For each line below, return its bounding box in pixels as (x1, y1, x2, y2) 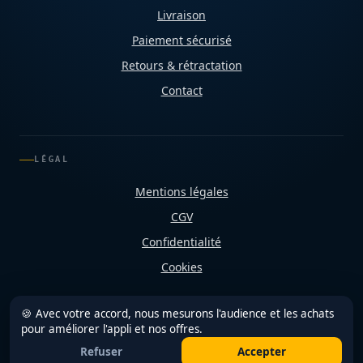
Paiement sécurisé (131, 32, 232, 48)
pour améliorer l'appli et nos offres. (21, 322, 203, 336)
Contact (160, 83, 203, 98)
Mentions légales (135, 184, 228, 199)
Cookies (160, 259, 203, 275)
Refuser (80, 344, 122, 359)
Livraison (157, 7, 206, 23)
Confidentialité (142, 234, 221, 250)
